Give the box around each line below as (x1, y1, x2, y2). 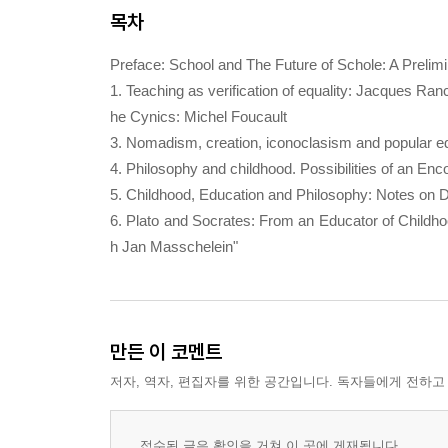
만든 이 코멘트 (110, 339, 222, 364)
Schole (337, 56, 382, 73)
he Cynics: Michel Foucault (110, 108, 287, 125)
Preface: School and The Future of (110, 56, 337, 73)
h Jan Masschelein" (110, 238, 238, 255)
